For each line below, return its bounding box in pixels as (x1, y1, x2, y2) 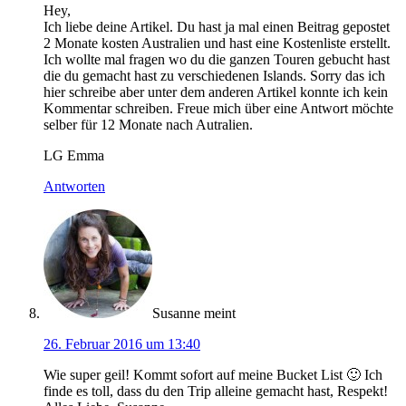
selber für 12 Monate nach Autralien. (43, 116, 253, 132)
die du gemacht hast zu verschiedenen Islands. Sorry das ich (43, 67, 385, 83)
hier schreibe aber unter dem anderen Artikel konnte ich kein (43, 83, 388, 100)
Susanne (152, 304, 200, 321)
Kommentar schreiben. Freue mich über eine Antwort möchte (43, 100, 393, 116)
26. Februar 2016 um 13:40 (43, 335, 200, 352)
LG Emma (43, 147, 104, 163)
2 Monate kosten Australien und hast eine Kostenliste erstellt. (43, 34, 391, 51)
